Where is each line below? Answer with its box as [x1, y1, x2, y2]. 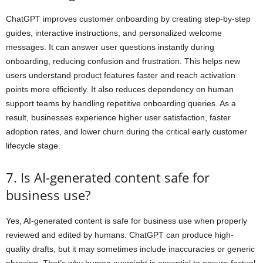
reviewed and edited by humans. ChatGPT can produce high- [6, 230, 234, 240]
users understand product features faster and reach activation [6, 70, 235, 80]
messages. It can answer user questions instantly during [6, 42, 214, 52]
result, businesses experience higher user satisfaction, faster [6, 112, 231, 122]
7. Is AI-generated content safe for [6, 168, 210, 186]
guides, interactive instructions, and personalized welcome [6, 28, 222, 38]
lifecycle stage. [6, 140, 60, 150]
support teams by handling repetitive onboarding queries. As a [6, 98, 236, 108]
